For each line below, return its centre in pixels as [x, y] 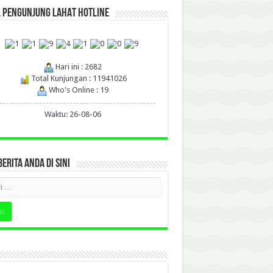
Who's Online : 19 [78, 90]
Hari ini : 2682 [78, 67]
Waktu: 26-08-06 [73, 115]
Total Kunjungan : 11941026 [78, 79]
